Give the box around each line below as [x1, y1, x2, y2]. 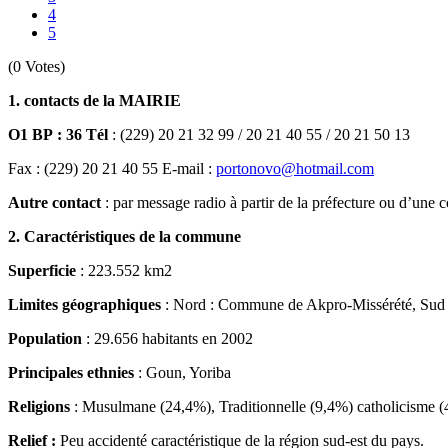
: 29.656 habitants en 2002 [82, 329, 253, 347]
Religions [8, 397, 70, 415]
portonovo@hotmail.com [216, 159, 374, 177]
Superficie [8, 261, 76, 279]
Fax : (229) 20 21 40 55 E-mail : [8, 159, 216, 177]
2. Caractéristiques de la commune [8, 227, 241, 245]
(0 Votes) [8, 57, 65, 75]
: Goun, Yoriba [134, 363, 231, 381]
